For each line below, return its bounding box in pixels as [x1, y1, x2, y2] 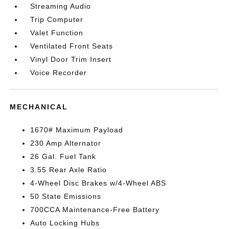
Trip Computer [30, 15, 84, 24]
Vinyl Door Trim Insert [30, 55, 112, 63]
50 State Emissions [30, 192, 102, 200]
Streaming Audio [30, 2, 91, 10]
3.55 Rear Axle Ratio [30, 166, 107, 174]
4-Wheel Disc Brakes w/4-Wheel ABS [30, 179, 167, 187]
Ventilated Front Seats [30, 42, 113, 50]
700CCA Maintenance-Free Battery [30, 205, 160, 214]
